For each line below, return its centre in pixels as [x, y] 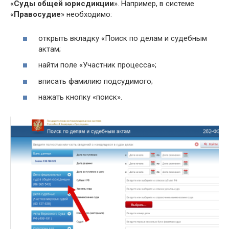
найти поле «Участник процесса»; [97, 65]
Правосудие [37, 15]
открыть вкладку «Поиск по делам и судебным [123, 38]
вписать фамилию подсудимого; [96, 81]
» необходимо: [86, 15]
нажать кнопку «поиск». [80, 97]
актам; [50, 49]
